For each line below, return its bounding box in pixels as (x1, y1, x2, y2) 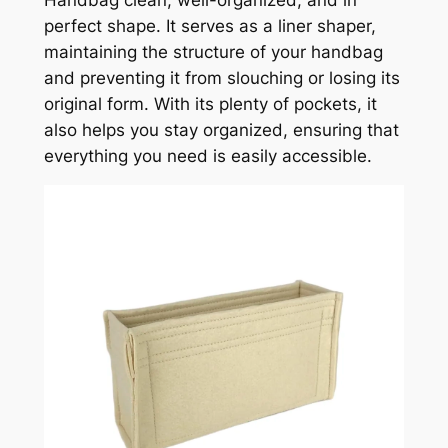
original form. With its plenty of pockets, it (43, 93, 377, 114)
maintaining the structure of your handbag (43, 41, 383, 62)
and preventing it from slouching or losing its (43, 67, 400, 88)
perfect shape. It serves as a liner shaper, (43, 15, 376, 36)
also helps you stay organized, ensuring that (43, 119, 399, 140)
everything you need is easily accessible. (43, 145, 372, 166)
